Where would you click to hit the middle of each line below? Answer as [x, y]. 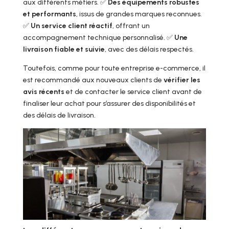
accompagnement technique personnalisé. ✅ [98, 38]
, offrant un [131, 26]
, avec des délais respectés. [149, 50]
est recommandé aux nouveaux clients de [93, 80]
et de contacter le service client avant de [133, 92]
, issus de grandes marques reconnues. [139, 14]
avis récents [43, 92]
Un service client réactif [71, 26]
